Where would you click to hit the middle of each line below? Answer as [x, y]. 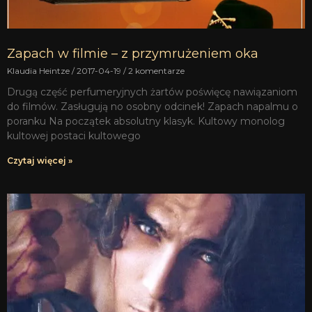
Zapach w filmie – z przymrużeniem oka [133, 53]
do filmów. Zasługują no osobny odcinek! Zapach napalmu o [153, 106]
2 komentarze [155, 70]
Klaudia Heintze [39, 70]
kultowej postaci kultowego [74, 135]
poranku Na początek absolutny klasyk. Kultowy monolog [146, 121]
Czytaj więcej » [40, 160]
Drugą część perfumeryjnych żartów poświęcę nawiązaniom [152, 92]
